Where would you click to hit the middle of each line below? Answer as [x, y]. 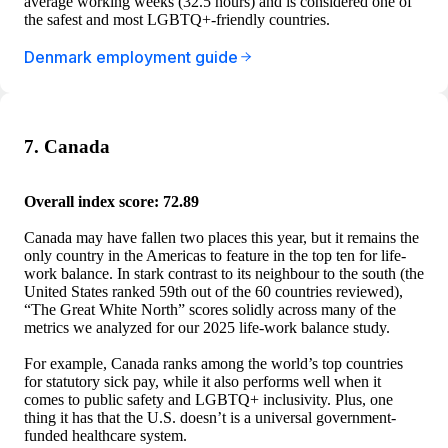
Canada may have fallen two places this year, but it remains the [221, 237]
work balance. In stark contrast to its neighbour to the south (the [224, 273]
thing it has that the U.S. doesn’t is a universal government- [210, 417]
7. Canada [67, 146]
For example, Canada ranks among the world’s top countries [213, 363]
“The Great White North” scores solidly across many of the [210, 309]
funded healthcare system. [105, 435]
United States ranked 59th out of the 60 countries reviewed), [213, 291]
